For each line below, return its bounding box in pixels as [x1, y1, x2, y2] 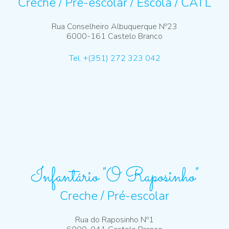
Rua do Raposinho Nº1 [75, 214, 154, 226]
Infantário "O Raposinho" [30, 163, 199, 192]
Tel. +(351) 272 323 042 [68, 53, 161, 64]
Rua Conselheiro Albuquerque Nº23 [52, 21, 177, 33]
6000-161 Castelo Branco [66, 31, 163, 42]
